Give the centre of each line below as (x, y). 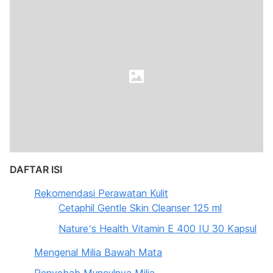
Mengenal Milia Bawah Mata (98, 252)
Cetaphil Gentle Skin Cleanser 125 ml (140, 208)
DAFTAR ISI (36, 169)
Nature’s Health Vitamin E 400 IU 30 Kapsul (158, 229)
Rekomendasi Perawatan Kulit (101, 193)
